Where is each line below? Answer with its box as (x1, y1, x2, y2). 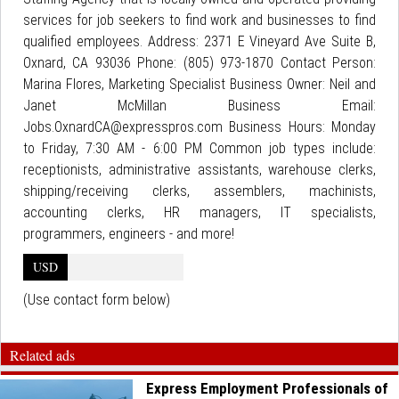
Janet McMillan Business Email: (23, 97, 376, 114)
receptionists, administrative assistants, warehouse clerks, (23, 161, 376, 178)
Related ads (10, 346, 75, 364)
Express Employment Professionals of (146, 379, 389, 397)
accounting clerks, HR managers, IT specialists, (23, 204, 376, 221)
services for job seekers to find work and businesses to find (23, 12, 376, 28)
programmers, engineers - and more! (23, 225, 234, 242)
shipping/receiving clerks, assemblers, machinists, (23, 183, 376, 199)
